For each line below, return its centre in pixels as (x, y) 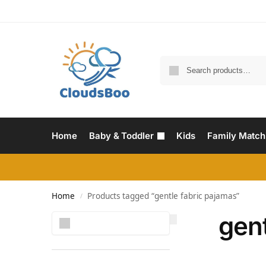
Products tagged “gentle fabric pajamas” (164, 196)
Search (154, 216)
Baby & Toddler (121, 136)
